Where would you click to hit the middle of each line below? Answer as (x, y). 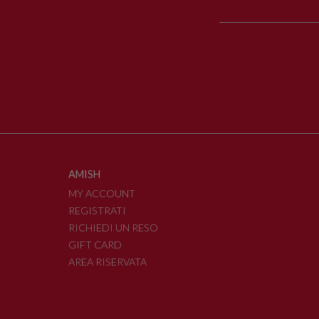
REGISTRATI (97, 210)
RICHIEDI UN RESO (113, 227)
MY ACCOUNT (102, 193)
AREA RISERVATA (108, 261)
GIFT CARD (95, 244)
